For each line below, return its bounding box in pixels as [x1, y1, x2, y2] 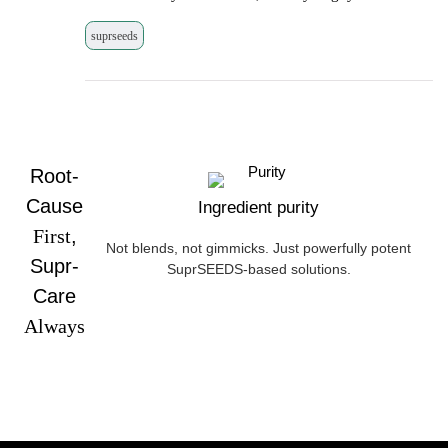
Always [24, 315, 86, 338]
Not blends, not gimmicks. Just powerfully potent [106, 240, 412, 257]
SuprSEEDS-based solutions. [166, 261, 351, 278]
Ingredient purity [198, 198, 320, 218]
